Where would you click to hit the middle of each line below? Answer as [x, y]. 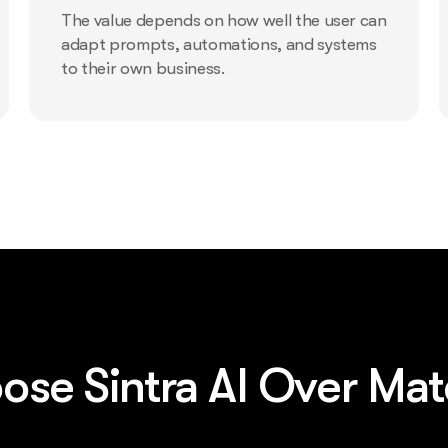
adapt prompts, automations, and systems [219, 45]
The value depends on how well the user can [224, 21]
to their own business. [143, 69]
